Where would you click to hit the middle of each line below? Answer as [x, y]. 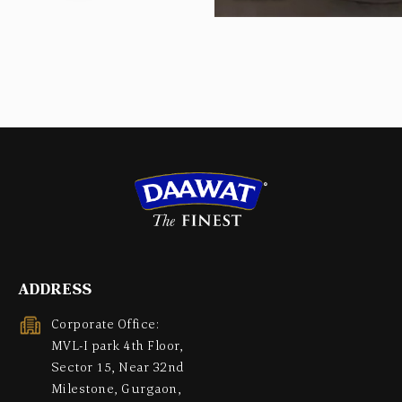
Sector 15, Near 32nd [118, 367]
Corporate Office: [105, 324]
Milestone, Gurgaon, [116, 389]
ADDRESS [54, 289]
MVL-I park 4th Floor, [117, 345]
